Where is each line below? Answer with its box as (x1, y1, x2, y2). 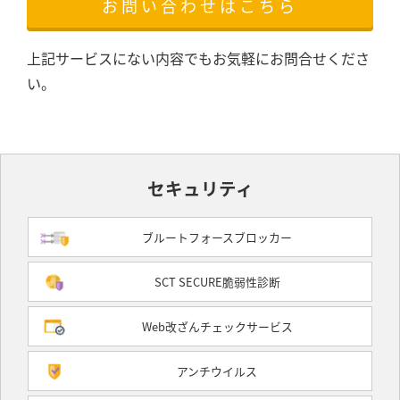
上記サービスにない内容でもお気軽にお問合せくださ (27, 46, 370, 69)
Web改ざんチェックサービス (141, 317, 293, 335)
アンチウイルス (177, 362, 257, 379)
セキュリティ (146, 174, 254, 201)
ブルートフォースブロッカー (142, 228, 292, 246)
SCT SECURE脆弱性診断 (154, 272, 280, 290)
